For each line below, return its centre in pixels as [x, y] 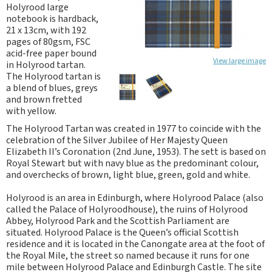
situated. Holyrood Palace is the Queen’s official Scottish [122, 233]
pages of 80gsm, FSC [48, 42]
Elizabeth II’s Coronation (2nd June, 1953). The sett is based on [136, 152]
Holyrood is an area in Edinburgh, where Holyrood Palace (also [135, 198]
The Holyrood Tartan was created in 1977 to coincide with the [134, 129]
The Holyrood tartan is [53, 76]
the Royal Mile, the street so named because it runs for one [128, 256]
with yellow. [31, 111]
